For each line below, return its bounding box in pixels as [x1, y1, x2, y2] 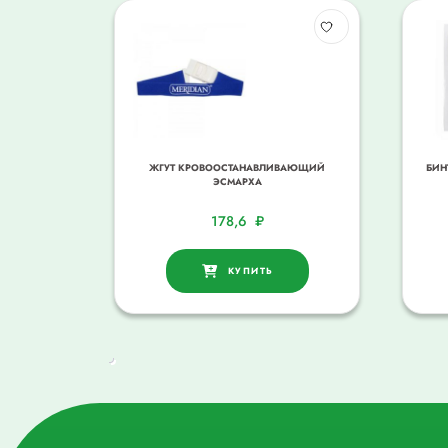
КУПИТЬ [227, 264, 274, 278]
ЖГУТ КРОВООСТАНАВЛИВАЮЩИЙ [149, 160, 326, 175]
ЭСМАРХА [212, 174, 262, 189]
